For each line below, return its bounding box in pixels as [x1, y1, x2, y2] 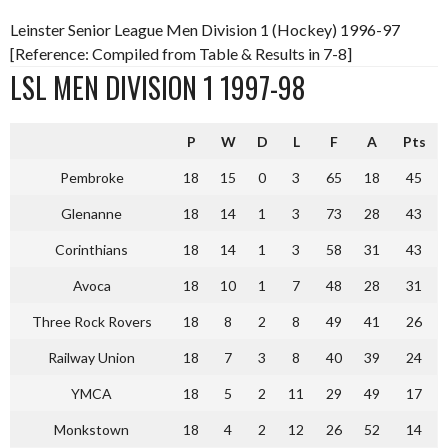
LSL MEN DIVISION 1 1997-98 [10, 66, 305, 108]
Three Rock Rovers [31, 312, 152, 330]
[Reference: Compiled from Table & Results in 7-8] [10, 43, 352, 63]
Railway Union [48, 348, 135, 366]
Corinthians [55, 240, 128, 258]
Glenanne [61, 204, 122, 222]
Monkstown [54, 420, 129, 438]
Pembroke [59, 168, 124, 186]
